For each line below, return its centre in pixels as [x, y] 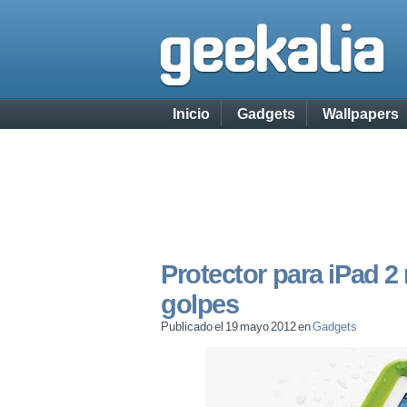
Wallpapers [361, 114]
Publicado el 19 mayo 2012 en [237, 327]
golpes [200, 304]
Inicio [191, 114]
